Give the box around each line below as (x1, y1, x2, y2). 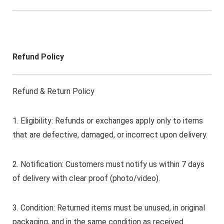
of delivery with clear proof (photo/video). (12, 173, 160, 183)
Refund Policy (12, 52, 64, 62)
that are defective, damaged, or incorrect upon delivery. (12, 130, 207, 140)
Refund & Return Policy (12, 86, 94, 96)
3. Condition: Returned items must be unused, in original (12, 203, 205, 213)
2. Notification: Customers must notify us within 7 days (12, 159, 204, 169)
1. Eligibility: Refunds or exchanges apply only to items (12, 116, 203, 126)
